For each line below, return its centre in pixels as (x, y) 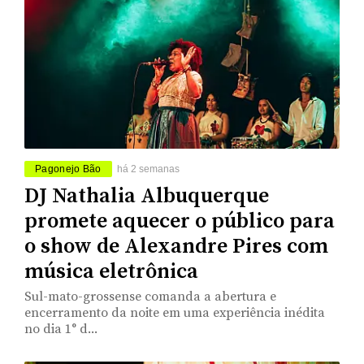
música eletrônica (111, 271)
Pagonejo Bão (68, 169)
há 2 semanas (148, 169)
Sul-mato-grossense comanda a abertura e (150, 296)
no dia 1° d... (61, 329)
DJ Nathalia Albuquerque (147, 196)
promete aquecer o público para (180, 221)
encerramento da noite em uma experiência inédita (175, 312)
